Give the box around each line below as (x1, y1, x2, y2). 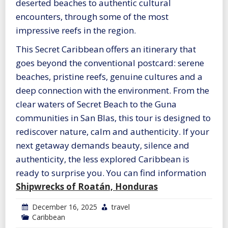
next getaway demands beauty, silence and (16, 139, 189, 152)
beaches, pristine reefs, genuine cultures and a (16, 71, 203, 83)
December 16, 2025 (32, 202, 97, 212)
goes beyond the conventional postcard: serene (16, 57, 204, 69)
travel (111, 202, 130, 212)
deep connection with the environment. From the (16, 84, 209, 97)
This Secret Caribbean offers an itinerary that (16, 43, 196, 55)
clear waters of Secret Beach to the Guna (16, 98, 177, 110)
